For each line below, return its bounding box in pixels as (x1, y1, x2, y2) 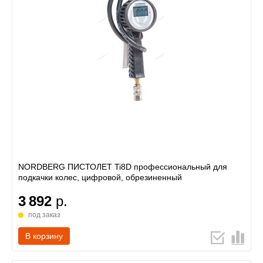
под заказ (28, 211, 60, 219)
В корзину (25, 231, 63, 241)
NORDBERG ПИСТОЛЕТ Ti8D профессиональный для (18, 162, 227, 171)
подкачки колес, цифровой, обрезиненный (18, 173, 182, 182)
